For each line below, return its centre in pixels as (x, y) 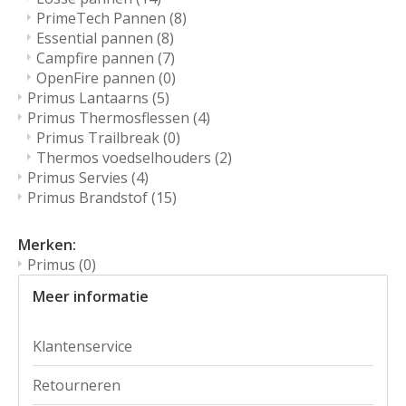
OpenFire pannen (97, 78)
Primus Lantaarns (90, 98)
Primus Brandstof (89, 198)
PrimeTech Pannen (103, 19)
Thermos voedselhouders (126, 158)
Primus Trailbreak (100, 138)
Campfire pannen (97, 58)
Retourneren (77, 386)
